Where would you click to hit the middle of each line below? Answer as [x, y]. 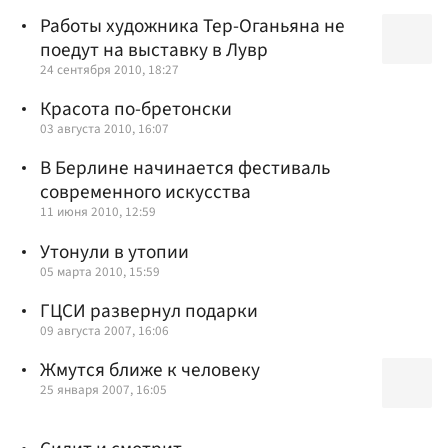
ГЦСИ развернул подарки [149, 310]
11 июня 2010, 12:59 [98, 212]
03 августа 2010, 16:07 [104, 129]
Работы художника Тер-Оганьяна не [192, 26]
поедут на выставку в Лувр [154, 50]
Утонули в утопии [114, 251]
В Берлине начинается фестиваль [185, 168]
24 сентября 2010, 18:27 [109, 70]
